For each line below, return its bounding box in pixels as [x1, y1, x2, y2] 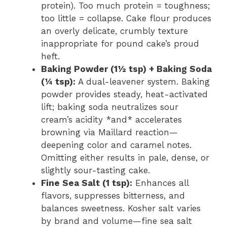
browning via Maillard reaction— [41, 127, 178, 137]
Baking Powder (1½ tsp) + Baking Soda [41, 63, 212, 74]
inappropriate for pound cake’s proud [41, 38, 199, 49]
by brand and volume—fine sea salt [41, 215, 192, 226]
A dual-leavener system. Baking [75, 76, 210, 87]
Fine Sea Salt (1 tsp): [41, 177, 132, 188]
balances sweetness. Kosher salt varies [41, 203, 201, 213]
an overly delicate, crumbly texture [41, 25, 188, 36]
